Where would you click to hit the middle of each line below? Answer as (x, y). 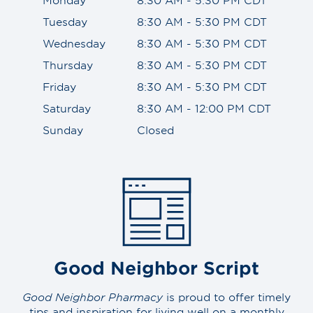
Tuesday (65, 21)
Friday (59, 86)
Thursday (67, 64)
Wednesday (74, 43)
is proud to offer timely (227, 296)
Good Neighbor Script (156, 267)
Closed (155, 129)
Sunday (63, 129)
